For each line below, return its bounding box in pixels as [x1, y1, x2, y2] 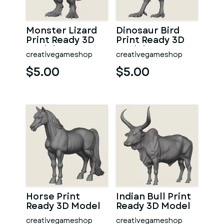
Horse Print [26, 190, 80, 203]
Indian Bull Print [116, 190, 191, 203]
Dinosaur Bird [116, 24, 179, 37]
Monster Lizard [26, 24, 97, 37]
